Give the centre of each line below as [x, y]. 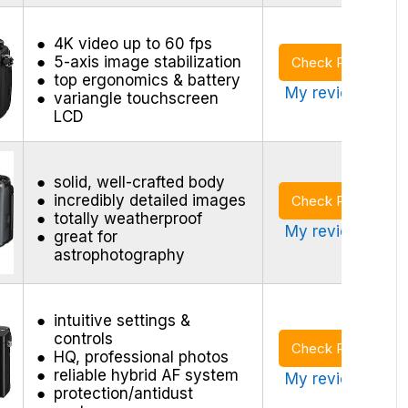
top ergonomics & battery [147, 80]
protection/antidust [123, 393]
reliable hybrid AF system [146, 375]
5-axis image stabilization [147, 61]
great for [85, 236]
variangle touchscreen [136, 98]
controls [83, 338]
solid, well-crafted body [139, 182]
